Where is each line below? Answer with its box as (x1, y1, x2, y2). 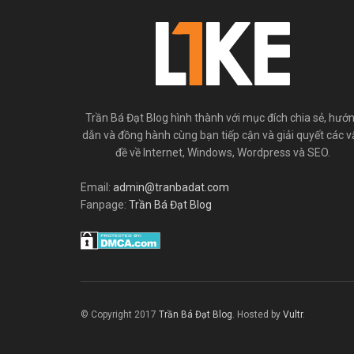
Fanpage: (81, 198, 129, 211)
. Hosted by (232, 308, 283, 320)
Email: (81, 181, 113, 194)
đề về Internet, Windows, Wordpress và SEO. (115, 146, 330, 159)
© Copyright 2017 (81, 308, 159, 320)
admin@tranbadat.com (113, 181, 229, 194)
